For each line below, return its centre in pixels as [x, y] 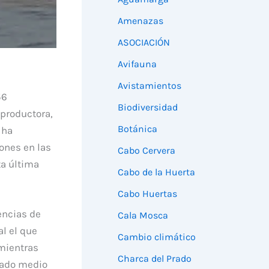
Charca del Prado [155, 258]
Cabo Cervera [147, 150]
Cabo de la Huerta [156, 172]
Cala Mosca [143, 215]
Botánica [138, 128]
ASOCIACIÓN [144, 42]
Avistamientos [150, 85]
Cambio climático [157, 237]
